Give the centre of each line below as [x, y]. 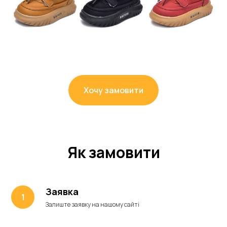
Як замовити [113, 152]
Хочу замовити [113, 90]
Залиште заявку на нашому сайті [92, 204]
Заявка [62, 191]
